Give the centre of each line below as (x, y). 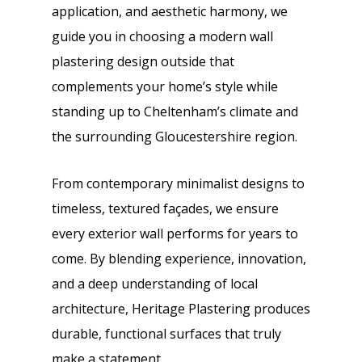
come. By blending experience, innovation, (179, 259)
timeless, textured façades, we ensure (165, 208)
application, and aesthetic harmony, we (170, 11)
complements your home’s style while (165, 86)
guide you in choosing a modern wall (162, 36)
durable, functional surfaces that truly (166, 334)
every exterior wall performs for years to (175, 234)
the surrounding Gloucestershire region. (175, 137)
